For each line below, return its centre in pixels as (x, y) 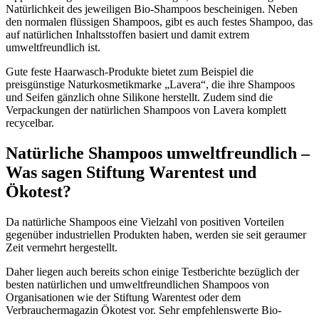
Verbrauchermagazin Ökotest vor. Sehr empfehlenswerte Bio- (143, 310)
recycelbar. (30, 122)
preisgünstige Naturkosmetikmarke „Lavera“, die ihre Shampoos (150, 84)
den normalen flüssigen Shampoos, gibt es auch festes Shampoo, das (159, 21)
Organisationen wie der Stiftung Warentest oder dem (123, 297)
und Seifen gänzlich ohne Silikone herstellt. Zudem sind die (139, 97)
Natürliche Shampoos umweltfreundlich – (158, 153)
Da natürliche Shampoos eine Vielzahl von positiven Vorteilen (145, 221)
